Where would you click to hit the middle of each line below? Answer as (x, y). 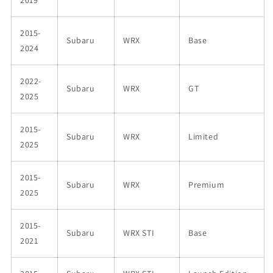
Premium (207, 184)
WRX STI (139, 232)
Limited (204, 136)
